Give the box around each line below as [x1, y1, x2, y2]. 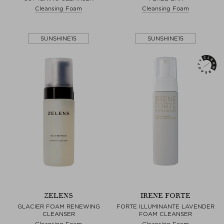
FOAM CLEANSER [139, 210, 192, 217]
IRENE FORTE [140, 191, 190, 200]
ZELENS [44, 191, 73, 200]
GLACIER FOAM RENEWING [17, 202, 100, 210]
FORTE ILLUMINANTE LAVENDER [116, 202, 214, 210]
